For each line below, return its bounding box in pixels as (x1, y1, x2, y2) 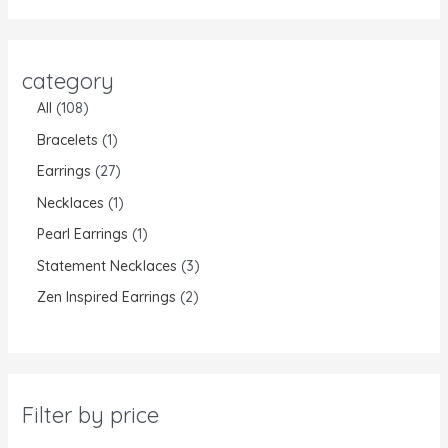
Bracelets (36, 130, 98, 149)
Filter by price (21, 401, 159, 430)
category (21, 67, 114, 96)
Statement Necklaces (36, 256, 177, 275)
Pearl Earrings (36, 225, 128, 244)
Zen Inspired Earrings (36, 288, 176, 307)
